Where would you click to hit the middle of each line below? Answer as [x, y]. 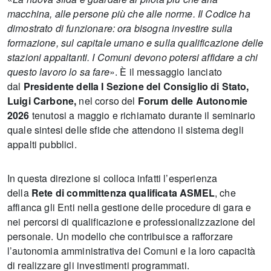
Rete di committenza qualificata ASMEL [123, 193]
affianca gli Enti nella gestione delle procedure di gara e [129, 207]
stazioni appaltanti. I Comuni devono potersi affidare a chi [133, 57]
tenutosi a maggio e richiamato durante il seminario [142, 115]
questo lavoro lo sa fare [58, 72]
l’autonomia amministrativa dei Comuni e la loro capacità [131, 251]
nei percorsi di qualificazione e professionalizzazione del [132, 222]
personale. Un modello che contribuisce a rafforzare [120, 236]
